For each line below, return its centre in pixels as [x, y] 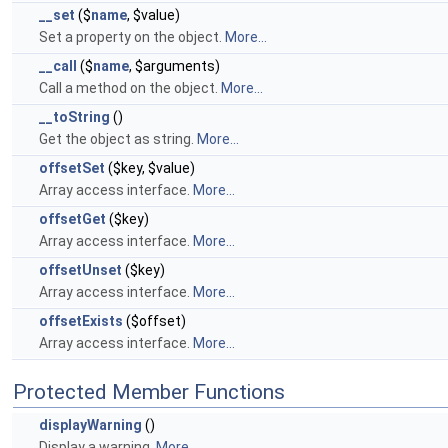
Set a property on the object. [132, 37]
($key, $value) [150, 168]
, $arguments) [174, 66]
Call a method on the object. [130, 88]
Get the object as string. [118, 139]
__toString [74, 117]
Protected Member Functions [149, 392]
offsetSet [72, 168]
